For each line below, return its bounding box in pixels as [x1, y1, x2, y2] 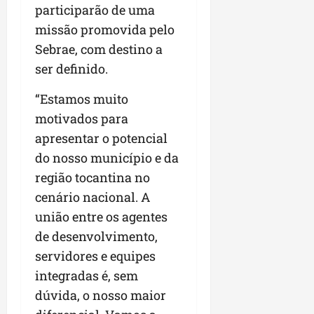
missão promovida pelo [35, 21, 175, 39]
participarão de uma [35, 1, 155, 19]
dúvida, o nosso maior [35, 287, 166, 304]
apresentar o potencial [35, 130, 168, 147]
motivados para [35, 110, 128, 128]
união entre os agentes [35, 208, 168, 226]
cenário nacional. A [35, 189, 150, 206]
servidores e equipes [35, 247, 156, 265]
